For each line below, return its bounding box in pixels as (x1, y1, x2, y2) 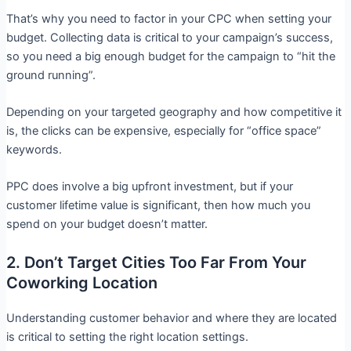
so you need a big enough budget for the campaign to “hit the (5, 49, 335, 63)
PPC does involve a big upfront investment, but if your (5, 179, 293, 194)
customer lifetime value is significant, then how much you (5, 198, 310, 213)
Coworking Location (5, 273, 157, 292)
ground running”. (5, 67, 99, 82)
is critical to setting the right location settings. (5, 329, 248, 344)
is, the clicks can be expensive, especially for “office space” (5, 124, 321, 139)
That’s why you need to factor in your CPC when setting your (5, 11, 331, 26)
